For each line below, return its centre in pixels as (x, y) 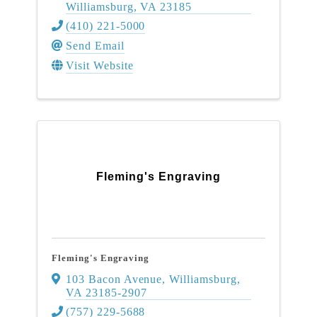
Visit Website (100, 66)
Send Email (95, 46)
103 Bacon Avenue (114, 279)
